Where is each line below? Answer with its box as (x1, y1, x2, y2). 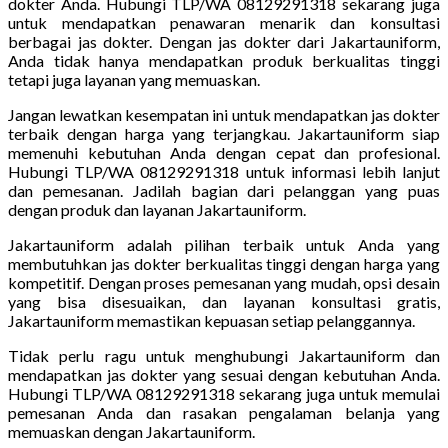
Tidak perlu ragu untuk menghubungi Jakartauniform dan (8, 345, 440, 365)
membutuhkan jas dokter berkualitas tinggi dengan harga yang (8, 253, 440, 273)
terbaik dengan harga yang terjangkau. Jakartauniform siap (8, 123, 440, 143)
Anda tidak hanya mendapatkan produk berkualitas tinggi (8, 50, 440, 70)
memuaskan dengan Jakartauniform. (8, 421, 255, 441)
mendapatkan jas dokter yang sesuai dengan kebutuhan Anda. (8, 364, 440, 384)
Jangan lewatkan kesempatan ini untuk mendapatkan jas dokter (8, 104, 440, 124)
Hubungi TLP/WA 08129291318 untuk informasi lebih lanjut (8, 161, 440, 181)
